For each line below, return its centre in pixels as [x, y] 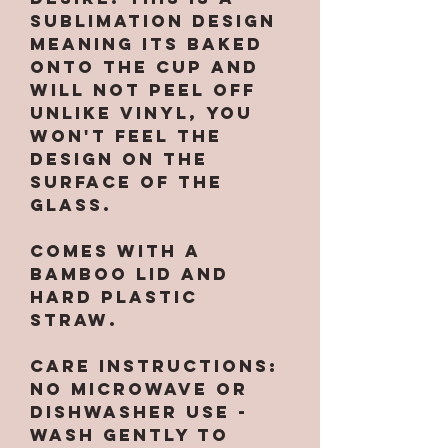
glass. [71, 205]
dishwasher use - [139, 412]
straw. [74, 320]
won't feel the [126, 136]
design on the [119, 159]
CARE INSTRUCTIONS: [154, 366]
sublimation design [153, 21]
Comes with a [115, 251]
